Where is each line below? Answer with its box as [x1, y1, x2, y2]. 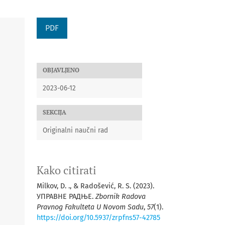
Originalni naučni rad [43, 126, 108, 135]
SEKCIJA [43, 108, 66, 117]
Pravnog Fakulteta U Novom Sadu [37, 202, 144, 211]
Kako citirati [37, 163, 96, 177]
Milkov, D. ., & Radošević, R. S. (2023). [37, 181, 154, 190]
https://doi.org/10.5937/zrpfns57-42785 [37, 213, 160, 222]
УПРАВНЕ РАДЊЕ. [37, 192, 95, 201]
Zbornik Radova [95, 192, 146, 201]
